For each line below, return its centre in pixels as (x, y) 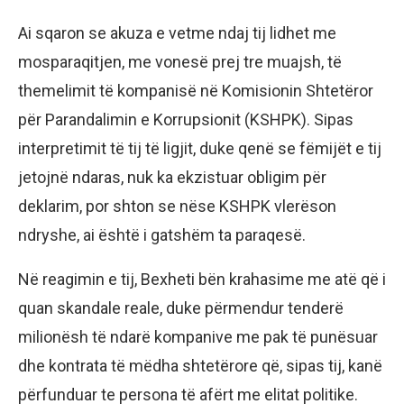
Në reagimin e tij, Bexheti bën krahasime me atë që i (202, 279)
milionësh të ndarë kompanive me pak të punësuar (198, 336)
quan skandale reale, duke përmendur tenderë (181, 308)
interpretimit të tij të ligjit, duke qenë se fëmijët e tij (200, 148)
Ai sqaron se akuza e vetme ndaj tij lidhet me (177, 32)
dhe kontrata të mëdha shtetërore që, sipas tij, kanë (200, 365)
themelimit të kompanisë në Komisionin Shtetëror (196, 90)
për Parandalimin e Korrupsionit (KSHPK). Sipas (186, 119)
